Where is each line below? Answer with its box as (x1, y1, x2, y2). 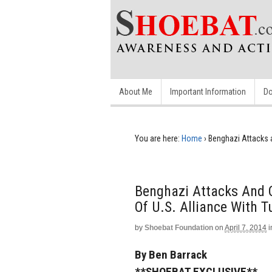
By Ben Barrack (135, 247, 207, 262)
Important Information (170, 87, 246, 97)
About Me (119, 87, 152, 97)
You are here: (135, 134, 180, 143)
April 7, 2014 (225, 223, 267, 232)
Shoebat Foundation (144, 223, 213, 232)
